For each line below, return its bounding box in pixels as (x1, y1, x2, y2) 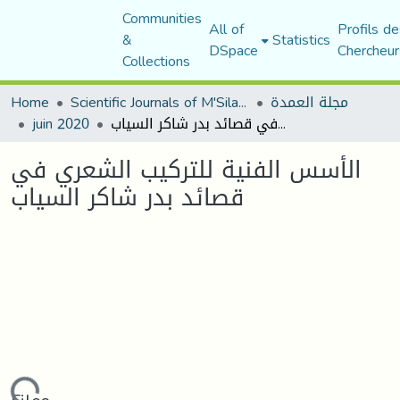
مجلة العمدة (271, 88, 348, 116)
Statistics (271, 26, 330, 54)
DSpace (208, 37, 258, 64)
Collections (121, 47, 190, 75)
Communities (121, 4, 202, 32)
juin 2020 (32, 110, 89, 137)
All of (208, 15, 244, 43)
